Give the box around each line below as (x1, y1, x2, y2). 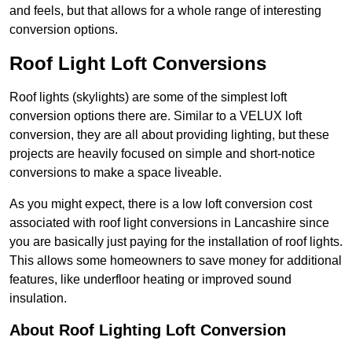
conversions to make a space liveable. (9, 166, 222, 180)
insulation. (9, 291, 67, 306)
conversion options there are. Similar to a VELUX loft (9, 109, 302, 123)
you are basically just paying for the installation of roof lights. (9, 235, 343, 249)
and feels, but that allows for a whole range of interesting (9, 4, 321, 18)
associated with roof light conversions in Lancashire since (9, 216, 329, 230)
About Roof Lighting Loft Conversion (9, 321, 286, 339)
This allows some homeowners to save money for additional (9, 254, 342, 268)
